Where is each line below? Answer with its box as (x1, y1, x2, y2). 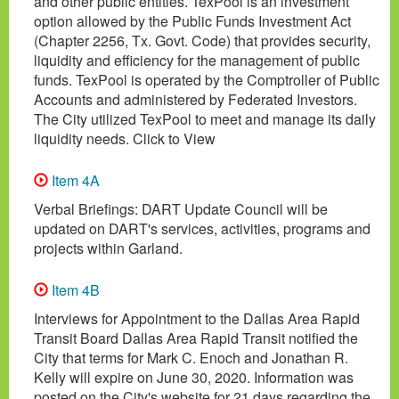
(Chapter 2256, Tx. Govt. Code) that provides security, (34, 29, 370, 51)
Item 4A (48, 169, 100, 191)
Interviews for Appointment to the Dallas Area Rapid (34, 307, 360, 329)
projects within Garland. (34, 237, 183, 258)
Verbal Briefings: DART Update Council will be (34, 198, 328, 219)
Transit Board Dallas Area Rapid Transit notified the (34, 327, 358, 348)
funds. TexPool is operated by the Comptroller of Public (34, 69, 379, 90)
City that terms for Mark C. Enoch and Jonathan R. (34, 346, 348, 368)
